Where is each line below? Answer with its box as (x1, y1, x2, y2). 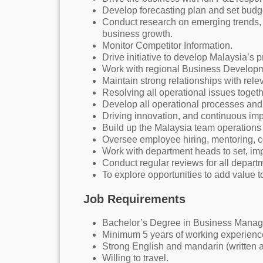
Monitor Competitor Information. (102, 41, 232, 50)
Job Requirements (83, 193, 186, 205)
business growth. (102, 29, 173, 39)
